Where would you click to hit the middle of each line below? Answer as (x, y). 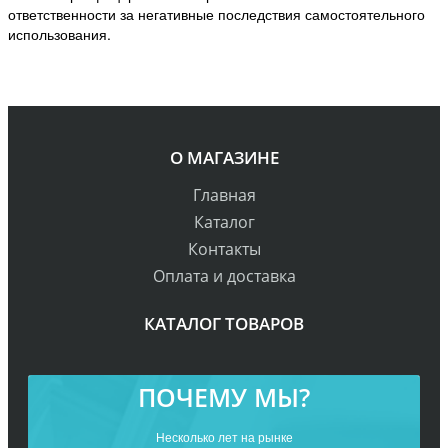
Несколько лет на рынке (224, 437)
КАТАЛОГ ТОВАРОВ (224, 324)
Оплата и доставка (224, 276)
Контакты (224, 249)
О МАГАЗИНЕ (224, 158)
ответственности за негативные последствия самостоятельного (216, 14)
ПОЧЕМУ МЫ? (224, 397)
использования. (59, 34)
